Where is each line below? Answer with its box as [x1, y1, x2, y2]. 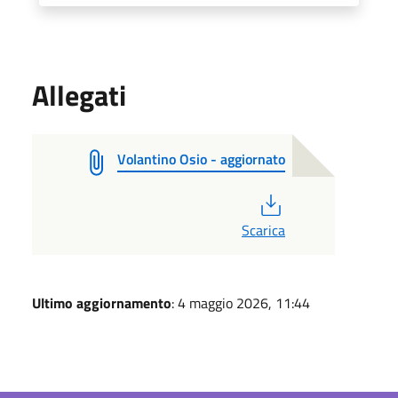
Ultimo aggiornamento [32, 291, 171, 314]
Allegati [32, 73, 126, 116]
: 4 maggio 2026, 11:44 [171, 291, 310, 314]
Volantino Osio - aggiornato [117, 147, 285, 170]
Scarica [241, 219, 285, 241]
